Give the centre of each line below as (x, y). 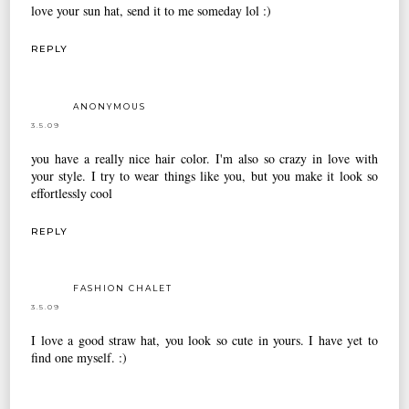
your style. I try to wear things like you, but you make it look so (204, 175)
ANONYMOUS (110, 106)
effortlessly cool (72, 193)
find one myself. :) (79, 358)
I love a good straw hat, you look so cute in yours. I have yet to (204, 341)
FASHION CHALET (123, 288)
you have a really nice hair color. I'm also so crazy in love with (204, 158)
